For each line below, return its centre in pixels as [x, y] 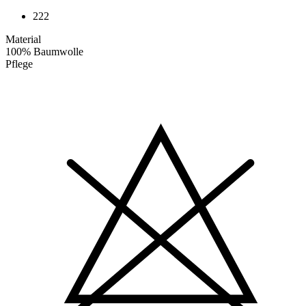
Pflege [19, 64]
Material [23, 40]
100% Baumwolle [44, 52]
